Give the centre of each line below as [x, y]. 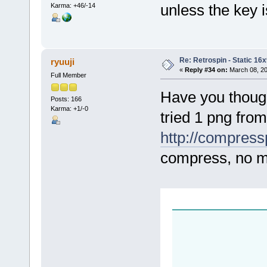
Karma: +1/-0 [69, 109]
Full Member [68, 75]
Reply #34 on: [206, 69]
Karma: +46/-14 [73, 6]
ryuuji [63, 61]
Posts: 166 [66, 99]
